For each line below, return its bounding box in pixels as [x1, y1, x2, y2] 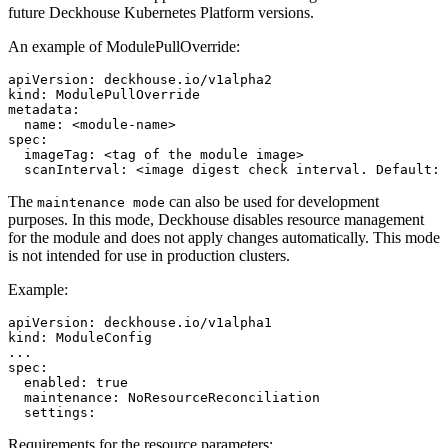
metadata [8, 101, 72, 117]
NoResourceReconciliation [128, 389, 320, 405]
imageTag [24, 146, 88, 162]
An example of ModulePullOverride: [8, 37, 240, 55]
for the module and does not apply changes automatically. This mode [8, 228, 440, 246]
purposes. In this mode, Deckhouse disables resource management [8, 210, 424, 228]
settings [24, 404, 88, 420]
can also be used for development [165, 192, 379, 210]
